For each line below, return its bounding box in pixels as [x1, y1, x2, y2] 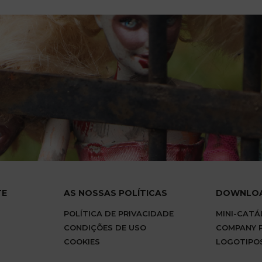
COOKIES [64, 237, 100, 246]
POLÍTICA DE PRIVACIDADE [64, 209, 174, 218]
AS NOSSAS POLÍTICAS [64, 188, 167, 198]
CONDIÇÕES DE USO [64, 223, 146, 232]
